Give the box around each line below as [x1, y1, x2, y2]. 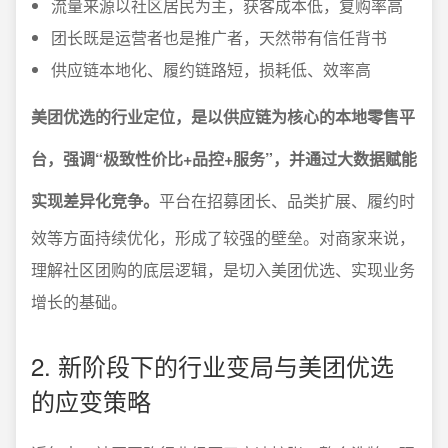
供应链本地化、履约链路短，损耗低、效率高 [51, 58, 371, 81]
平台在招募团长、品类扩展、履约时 [159, 189, 415, 212]
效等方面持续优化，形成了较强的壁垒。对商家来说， [31, 226, 415, 249]
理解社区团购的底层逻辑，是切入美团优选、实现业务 [31, 258, 415, 281]
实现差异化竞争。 [31, 189, 159, 212]
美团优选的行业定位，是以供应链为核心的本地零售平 [31, 105, 415, 128]
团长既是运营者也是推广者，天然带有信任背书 [51, 26, 387, 49]
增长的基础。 [31, 290, 127, 313]
